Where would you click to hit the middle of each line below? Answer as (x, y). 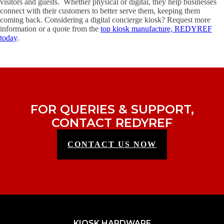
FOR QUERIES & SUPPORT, (112, 109)
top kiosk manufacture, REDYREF (156, 29)
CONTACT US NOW (112, 144)
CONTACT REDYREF (112, 123)
